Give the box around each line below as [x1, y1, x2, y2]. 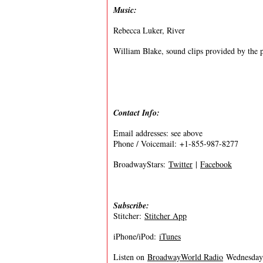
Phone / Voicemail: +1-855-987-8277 [113, 138, 238, 149]
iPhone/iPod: [113, 231, 159, 242]
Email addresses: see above [113, 127, 203, 139]
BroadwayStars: [113, 159, 168, 170]
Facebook [200, 159, 232, 170]
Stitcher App [144, 210, 187, 221]
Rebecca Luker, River [113, 25, 185, 36]
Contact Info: [113, 107, 160, 119]
